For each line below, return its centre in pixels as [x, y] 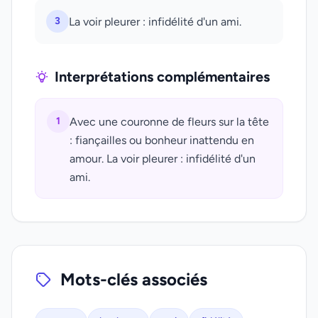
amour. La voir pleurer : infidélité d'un [163, 159]
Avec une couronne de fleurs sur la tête [169, 122]
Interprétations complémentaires [162, 77]
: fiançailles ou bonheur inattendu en [162, 140]
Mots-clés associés [134, 279]
